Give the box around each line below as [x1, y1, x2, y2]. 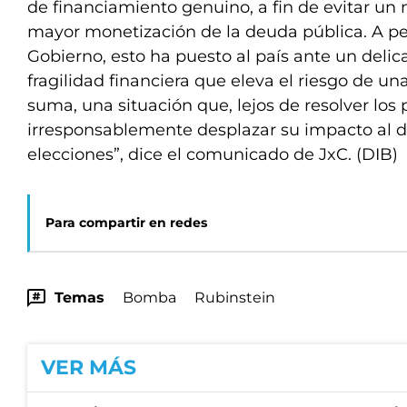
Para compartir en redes [45, 214, 207, 231]
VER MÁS [41, 355, 136, 380]
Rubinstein [194, 289, 275, 306]
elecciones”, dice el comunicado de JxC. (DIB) [27, 144, 398, 164]
